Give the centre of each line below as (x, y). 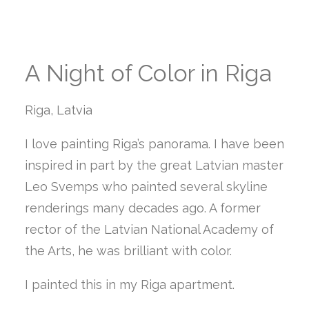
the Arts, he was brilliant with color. (128, 251)
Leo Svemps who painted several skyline (146, 187)
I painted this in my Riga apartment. (130, 285)
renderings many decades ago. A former (143, 208)
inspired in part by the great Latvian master (154, 165)
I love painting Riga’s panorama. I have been (154, 144)
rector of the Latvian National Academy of (149, 229)
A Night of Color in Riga (148, 73)
